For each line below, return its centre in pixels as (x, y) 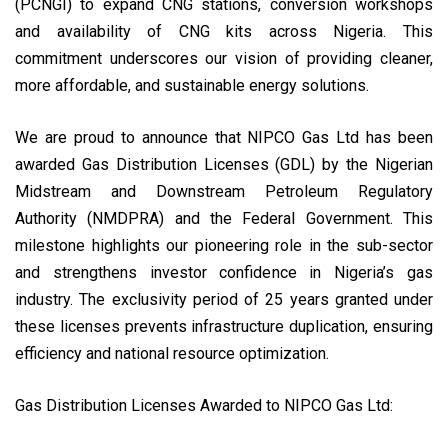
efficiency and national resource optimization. (172, 354)
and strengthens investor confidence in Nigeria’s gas (224, 273)
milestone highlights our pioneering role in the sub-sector (224, 246)
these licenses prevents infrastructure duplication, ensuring (224, 327)
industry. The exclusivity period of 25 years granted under (224, 300)
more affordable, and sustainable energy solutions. (192, 86)
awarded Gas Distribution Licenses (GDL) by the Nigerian (224, 165)
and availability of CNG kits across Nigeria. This (224, 32)
